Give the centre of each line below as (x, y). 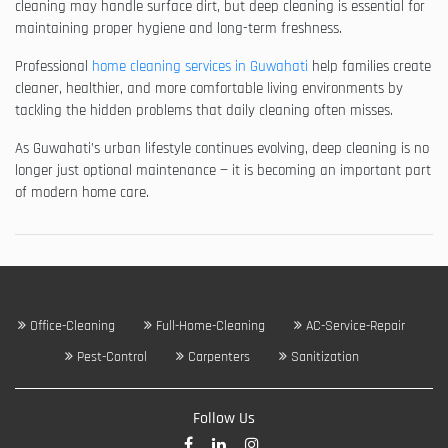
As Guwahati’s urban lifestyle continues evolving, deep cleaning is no (222, 148)
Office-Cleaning (70, 325)
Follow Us (224, 418)
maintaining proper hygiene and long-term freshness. (178, 28)
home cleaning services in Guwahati (200, 66)
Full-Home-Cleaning (208, 325)
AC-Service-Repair (353, 325)
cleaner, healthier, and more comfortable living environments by (209, 88)
